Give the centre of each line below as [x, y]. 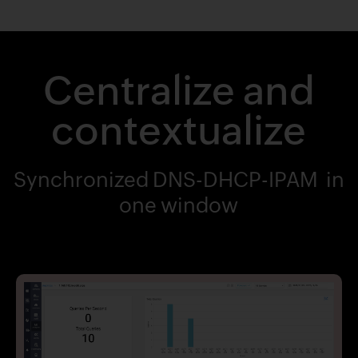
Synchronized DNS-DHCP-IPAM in [179, 180]
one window [179, 206]
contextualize [179, 131]
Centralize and [179, 91]
